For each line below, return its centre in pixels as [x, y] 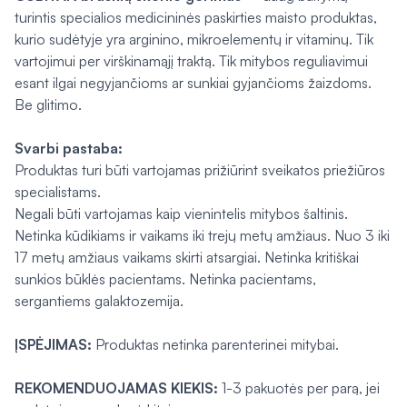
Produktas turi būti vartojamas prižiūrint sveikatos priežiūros [200, 170]
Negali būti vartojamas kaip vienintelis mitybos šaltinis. [181, 213]
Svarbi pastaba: [69, 148]
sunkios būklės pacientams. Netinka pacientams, [165, 279]
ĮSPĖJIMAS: [53, 344]
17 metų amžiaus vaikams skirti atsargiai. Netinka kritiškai [187, 257]
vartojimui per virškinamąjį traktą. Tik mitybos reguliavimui [191, 61]
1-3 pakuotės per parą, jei [301, 388]
